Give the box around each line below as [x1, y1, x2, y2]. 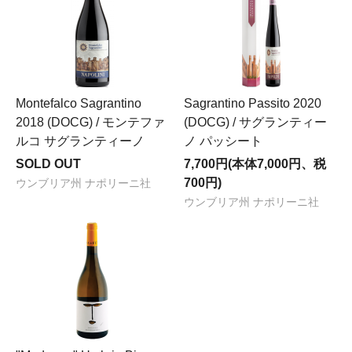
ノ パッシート [184, 134, 262, 148]
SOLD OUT [16, 156, 81, 170]
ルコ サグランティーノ [16, 134, 145, 148]
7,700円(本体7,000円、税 [184, 156, 326, 170]
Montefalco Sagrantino [16, 96, 141, 110]
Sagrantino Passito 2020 [184, 96, 321, 110]
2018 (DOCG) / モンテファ [16, 115, 165, 129]
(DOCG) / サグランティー [184, 115, 327, 129]
